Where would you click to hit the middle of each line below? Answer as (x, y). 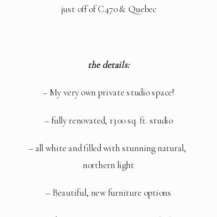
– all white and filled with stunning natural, (108, 148)
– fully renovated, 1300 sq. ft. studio (108, 120)
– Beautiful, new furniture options (108, 193)
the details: (108, 65)
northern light (108, 165)
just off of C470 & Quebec (108, 9)
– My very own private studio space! (108, 93)
